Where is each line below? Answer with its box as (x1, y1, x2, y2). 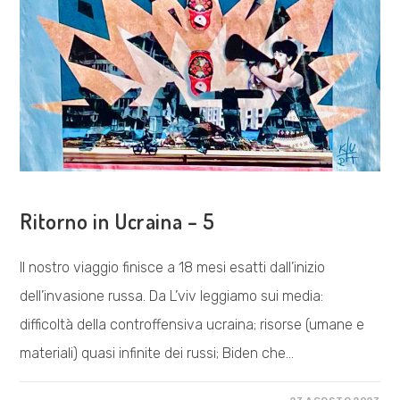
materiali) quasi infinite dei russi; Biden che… (20, 345, 295, 362)
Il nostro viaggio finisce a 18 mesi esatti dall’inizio (20, 259, 326, 277)
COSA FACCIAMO (20, 185, 118, 198)
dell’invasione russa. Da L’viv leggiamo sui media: (20, 287, 324, 305)
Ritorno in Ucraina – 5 (20, 207, 215, 236)
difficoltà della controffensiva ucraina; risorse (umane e (20, 316, 365, 334)
